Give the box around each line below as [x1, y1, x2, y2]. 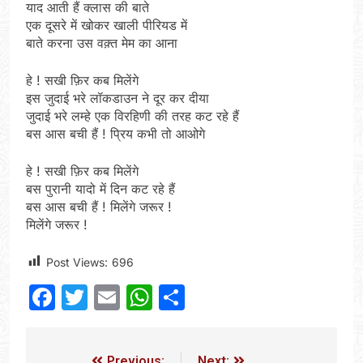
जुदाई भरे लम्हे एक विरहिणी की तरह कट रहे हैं [26, 107, 239, 124]
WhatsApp [152, 280, 280, 313]
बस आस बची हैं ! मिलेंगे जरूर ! [26, 198, 172, 215]
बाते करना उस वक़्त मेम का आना [26, 34, 177, 51]
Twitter [88, 280, 172, 313]
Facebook [55, 280, 176, 313]
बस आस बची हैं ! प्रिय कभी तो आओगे [26, 125, 205, 142]
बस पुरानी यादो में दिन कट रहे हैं [26, 180, 175, 197]
